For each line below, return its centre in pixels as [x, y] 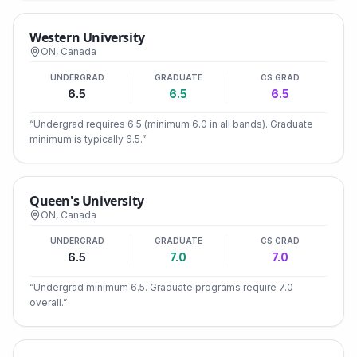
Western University [87, 37]
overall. [46, 302]
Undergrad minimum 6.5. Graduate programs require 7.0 [163, 287]
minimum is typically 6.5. [86, 139]
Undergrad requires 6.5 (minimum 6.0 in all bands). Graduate [173, 124]
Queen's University [87, 201]
